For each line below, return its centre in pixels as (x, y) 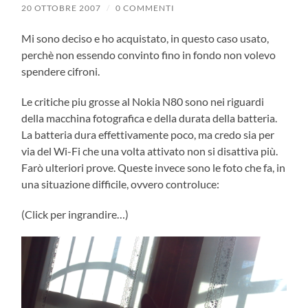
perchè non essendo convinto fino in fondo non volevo (149, 54)
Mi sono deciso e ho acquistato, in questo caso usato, (145, 38)
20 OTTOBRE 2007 (62, 8)
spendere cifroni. (61, 71)
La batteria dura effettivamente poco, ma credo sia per (148, 134)
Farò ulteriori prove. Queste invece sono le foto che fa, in (154, 167)
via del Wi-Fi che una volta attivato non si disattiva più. (150, 151)
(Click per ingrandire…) (75, 214)
